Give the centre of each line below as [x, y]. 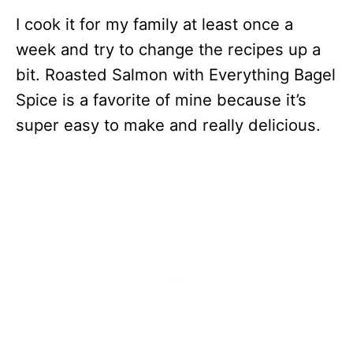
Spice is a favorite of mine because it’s [161, 100]
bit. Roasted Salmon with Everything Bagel [176, 75]
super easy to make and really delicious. [168, 125]
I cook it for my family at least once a [154, 24]
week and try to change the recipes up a [168, 50]
